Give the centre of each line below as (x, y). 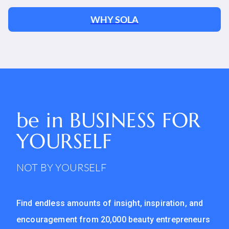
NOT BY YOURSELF (61, 167)
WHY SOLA (114, 20)
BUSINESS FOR (135, 120)
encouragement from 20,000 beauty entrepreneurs (113, 220)
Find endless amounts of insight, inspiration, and (110, 203)
